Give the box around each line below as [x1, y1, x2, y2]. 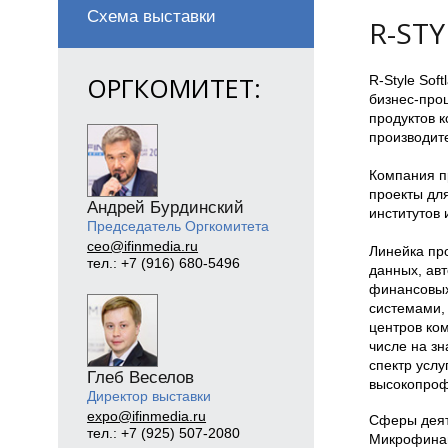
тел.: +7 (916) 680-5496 [87, 255, 241, 272]
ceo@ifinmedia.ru [87, 238, 199, 255]
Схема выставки [87, 7, 217, 27]
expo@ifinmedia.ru [87, 408, 207, 425]
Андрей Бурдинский [87, 197, 245, 217]
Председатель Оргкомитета [87, 217, 270, 234]
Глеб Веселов [87, 367, 195, 387]
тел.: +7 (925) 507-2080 [87, 425, 241, 442]
